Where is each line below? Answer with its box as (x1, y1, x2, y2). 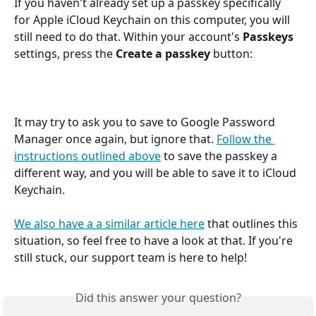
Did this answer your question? (75, 290, 241, 306)
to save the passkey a (161, 147, 280, 164)
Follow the (217, 130, 274, 147)
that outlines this (205, 216, 300, 232)
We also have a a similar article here (14, 216, 205, 232)
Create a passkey (116, 45, 210, 61)
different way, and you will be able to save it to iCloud (14, 164, 299, 181)
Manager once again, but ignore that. (14, 130, 217, 147)
